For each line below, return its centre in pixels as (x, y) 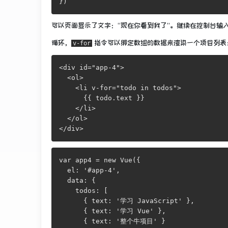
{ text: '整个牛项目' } (112, 221)
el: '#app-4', (90, 170)
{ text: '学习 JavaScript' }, (127, 201)
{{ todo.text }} (102, 98)
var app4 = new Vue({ (100, 160)
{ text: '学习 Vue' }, (112, 211)
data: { (77, 180)
